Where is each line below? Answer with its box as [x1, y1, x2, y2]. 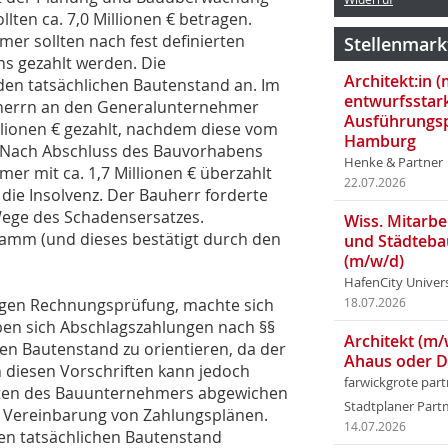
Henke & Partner [344, 154, 443, 171]
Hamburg [344, 130, 416, 152]
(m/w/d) [344, 250, 404, 272]
